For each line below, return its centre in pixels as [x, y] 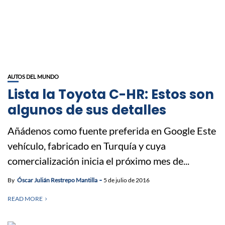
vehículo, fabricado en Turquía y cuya [87, 145]
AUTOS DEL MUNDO [33, 76]
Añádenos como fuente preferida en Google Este [112, 130]
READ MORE [25, 198]
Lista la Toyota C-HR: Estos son [111, 94]
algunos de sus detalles [87, 110]
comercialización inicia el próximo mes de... [98, 160]
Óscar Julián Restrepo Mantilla [57, 180]
